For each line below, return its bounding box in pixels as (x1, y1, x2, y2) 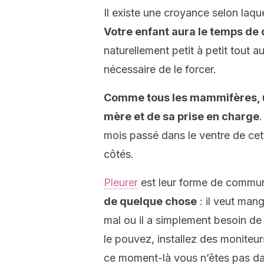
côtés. (104, 148, 134, 160)
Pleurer (104, 176, 138, 189)
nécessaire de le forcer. (104, 63, 216, 75)
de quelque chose (104, 195, 197, 207)
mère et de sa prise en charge (104, 110, 259, 123)
